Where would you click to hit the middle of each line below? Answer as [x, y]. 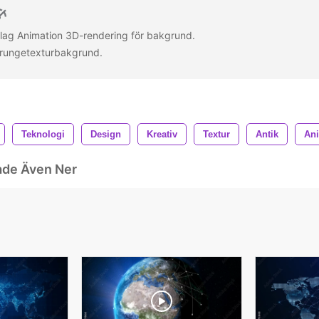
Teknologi [43, 134]
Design [106, 134]
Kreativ [162, 134]
